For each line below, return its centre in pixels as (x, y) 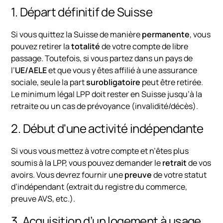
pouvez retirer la (41, 47)
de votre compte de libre (144, 47)
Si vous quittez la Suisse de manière (77, 35)
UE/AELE (31, 70)
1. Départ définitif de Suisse (82, 12)
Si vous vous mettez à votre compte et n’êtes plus (100, 151)
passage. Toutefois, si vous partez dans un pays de (102, 58)
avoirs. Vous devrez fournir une (68, 175)
